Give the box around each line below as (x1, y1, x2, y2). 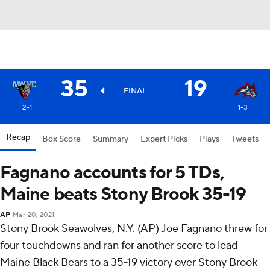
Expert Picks (140, 134, 187, 145)
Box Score (42, 134, 81, 145)
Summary (93, 134, 128, 145)
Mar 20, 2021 (12, 211, 55, 219)
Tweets (231, 134, 259, 145)
